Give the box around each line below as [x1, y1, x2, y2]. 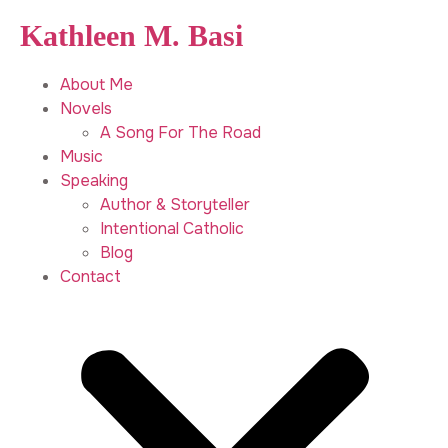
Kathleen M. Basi [20, 19, 243, 53]
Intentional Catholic [100, 218, 244, 239]
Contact [60, 266, 121, 287]
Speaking [60, 170, 128, 191]
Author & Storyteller [100, 194, 250, 215]
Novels [60, 98, 112, 119]
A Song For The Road [100, 122, 261, 143]
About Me [60, 74, 133, 95]
